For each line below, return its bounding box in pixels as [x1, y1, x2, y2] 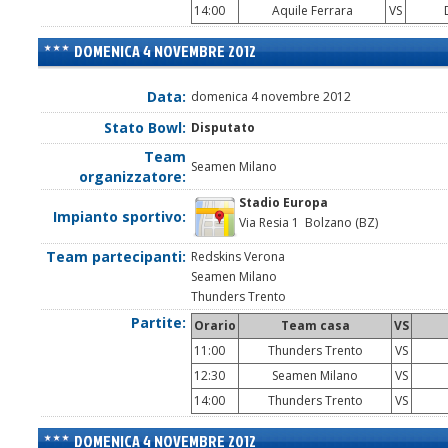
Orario [194, 317, 236, 335]
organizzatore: [79, 167, 186, 187]
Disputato [191, 119, 255, 137]
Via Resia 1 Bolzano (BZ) [239, 214, 378, 232]
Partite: [131, 313, 186, 333]
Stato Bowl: [104, 118, 186, 138]
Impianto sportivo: [53, 207, 186, 227]
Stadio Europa [239, 194, 328, 212]
